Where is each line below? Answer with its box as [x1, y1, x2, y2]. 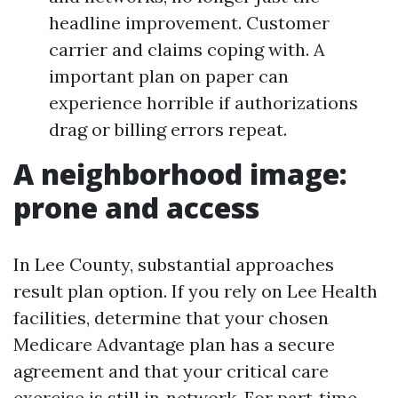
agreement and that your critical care [13, 360, 329, 382]
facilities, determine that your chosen [13, 306, 329, 329]
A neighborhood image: [13, 155, 347, 193]
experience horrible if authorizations [49, 92, 358, 114]
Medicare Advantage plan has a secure [13, 333, 335, 355]
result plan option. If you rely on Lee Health [13, 280, 378, 302]
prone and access [13, 188, 259, 227]
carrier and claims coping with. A [49, 38, 325, 60]
